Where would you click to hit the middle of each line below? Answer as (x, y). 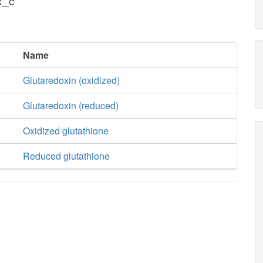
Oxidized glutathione (65, 131)
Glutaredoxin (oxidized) (71, 80)
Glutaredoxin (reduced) (70, 105)
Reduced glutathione (66, 156)
